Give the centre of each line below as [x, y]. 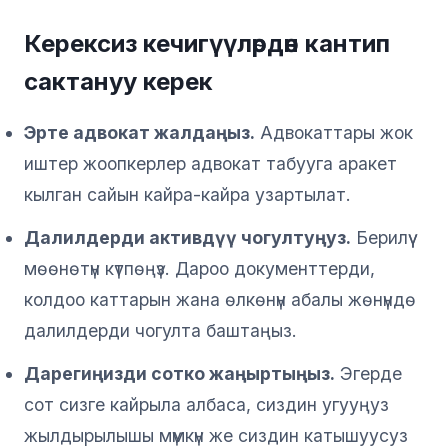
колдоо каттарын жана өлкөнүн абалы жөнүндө [220, 299]
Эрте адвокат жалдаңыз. [139, 132]
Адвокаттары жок [334, 132]
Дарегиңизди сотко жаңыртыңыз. [179, 373]
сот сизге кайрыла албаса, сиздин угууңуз [206, 404]
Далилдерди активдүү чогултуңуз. [187, 237]
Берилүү [379, 237]
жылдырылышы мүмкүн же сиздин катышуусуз [216, 435]
